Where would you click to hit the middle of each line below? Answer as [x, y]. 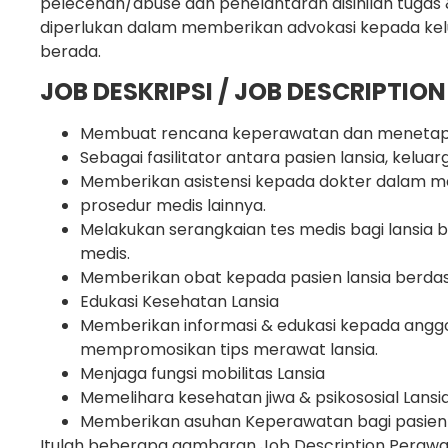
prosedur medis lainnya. [173, 206]
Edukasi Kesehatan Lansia [179, 302]
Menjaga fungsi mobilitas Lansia [202, 374]
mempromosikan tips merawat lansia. [229, 350]
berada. [70, 52]
